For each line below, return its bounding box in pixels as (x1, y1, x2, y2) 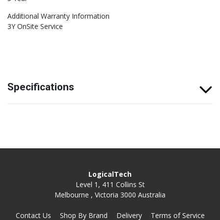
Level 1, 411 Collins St (75, 180, 145, 190)
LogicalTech (88, 169, 132, 179)
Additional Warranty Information (7, 11, 110, 21)
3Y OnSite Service (7, 22, 63, 31)
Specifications (7, 81, 74, 93)
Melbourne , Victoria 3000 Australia (55, 190, 165, 200)
